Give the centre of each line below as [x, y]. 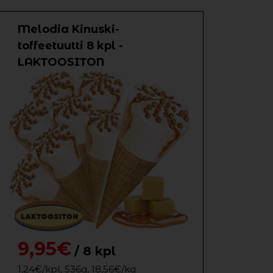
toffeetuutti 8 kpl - [70, 46]
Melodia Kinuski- [69, 29]
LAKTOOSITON [61, 62]
